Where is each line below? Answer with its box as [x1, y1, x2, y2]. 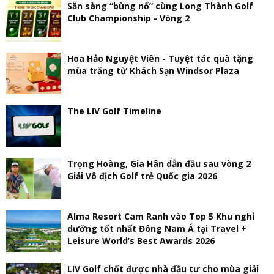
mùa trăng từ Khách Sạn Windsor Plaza [67, 65, 239, 77]
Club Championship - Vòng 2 [67, 12, 190, 24]
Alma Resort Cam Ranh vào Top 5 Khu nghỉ [67, 210, 254, 223]
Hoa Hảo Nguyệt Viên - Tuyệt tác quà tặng [67, 53, 253, 65]
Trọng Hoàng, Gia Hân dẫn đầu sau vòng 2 [67, 158, 251, 170]
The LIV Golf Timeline [67, 105, 161, 117]
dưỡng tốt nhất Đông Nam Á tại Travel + [67, 223, 246, 235]
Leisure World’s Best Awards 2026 [67, 235, 215, 247]
